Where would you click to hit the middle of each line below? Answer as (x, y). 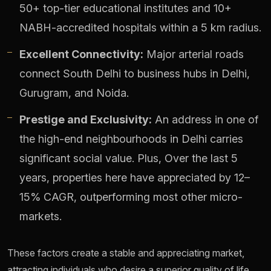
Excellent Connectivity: (81, 54)
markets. (41, 217)
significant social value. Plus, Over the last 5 (129, 158)
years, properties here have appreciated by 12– (135, 178)
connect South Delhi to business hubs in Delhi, (135, 74)
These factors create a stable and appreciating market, (126, 253)
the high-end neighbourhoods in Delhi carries (131, 139)
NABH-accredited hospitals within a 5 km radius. (140, 28)
